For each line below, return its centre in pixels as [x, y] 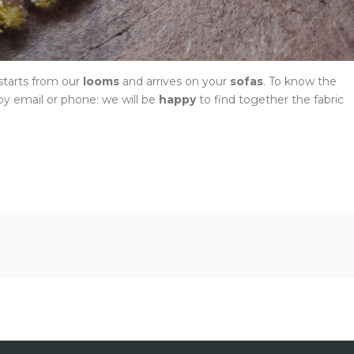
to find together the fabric [270, 100]
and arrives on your [175, 82]
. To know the [300, 82]
